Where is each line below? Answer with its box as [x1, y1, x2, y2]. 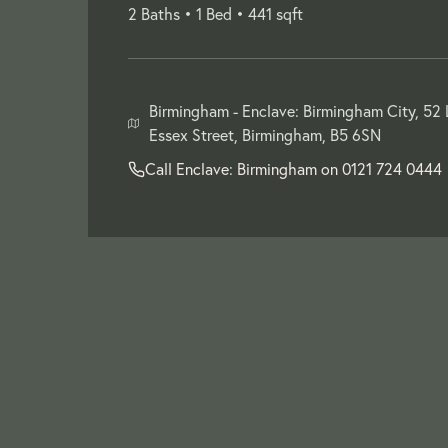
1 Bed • [196, 3, 244, 24]
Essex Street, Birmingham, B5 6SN [148, 124, 381, 145]
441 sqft [248, 3, 303, 24]
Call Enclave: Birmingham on [145, 158, 342, 179]
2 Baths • [128, 3, 192, 24]
